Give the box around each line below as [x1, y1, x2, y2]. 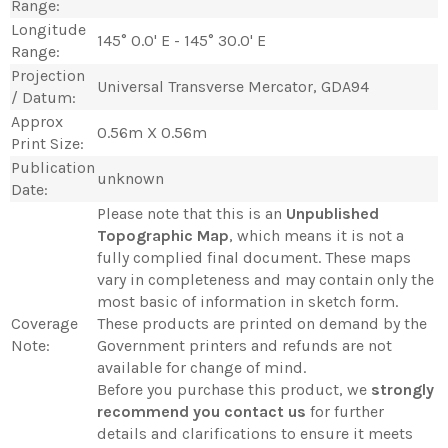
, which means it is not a [229, 225, 404, 245]
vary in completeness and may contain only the [97, 269, 434, 289]
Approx [11, 111, 63, 131]
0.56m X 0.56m [97, 122, 207, 142]
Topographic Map [97, 225, 229, 245]
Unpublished [286, 203, 379, 223]
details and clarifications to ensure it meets [97, 423, 413, 443]
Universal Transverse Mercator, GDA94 [97, 76, 369, 96]
